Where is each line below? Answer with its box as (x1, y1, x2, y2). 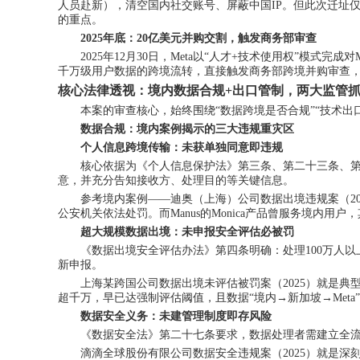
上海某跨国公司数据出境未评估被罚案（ (80, 277, 283, 289)
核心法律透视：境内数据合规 (58, 84, 225, 97)
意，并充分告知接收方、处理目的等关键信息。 (58, 174, 294, 186)
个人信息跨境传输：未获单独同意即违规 (80, 141, 283, 153)
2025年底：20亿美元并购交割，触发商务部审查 (80, 32, 317, 44)
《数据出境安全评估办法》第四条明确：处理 (80, 244, 305, 256)
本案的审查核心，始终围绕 (80, 104, 215, 117)
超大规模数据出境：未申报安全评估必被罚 (80, 226, 294, 238)
